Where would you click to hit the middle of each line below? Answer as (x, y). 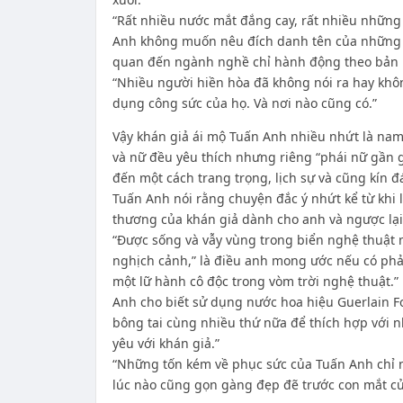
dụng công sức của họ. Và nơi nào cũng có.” (244, 103)
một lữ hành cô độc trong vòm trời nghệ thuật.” (255, 281)
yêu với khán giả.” (166, 343)
